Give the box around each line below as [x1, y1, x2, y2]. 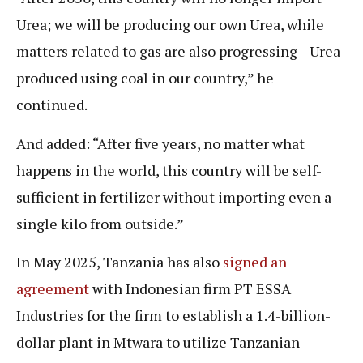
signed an [223, 252, 287, 272]
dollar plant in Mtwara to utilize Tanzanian [16, 332, 300, 352]
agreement [16, 279, 89, 299]
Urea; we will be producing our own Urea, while [16, 15, 324, 35]
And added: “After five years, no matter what [16, 133, 305, 153]
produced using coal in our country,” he [16, 68, 274, 88]
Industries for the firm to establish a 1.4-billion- [16, 305, 331, 326]
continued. [16, 95, 88, 115]
